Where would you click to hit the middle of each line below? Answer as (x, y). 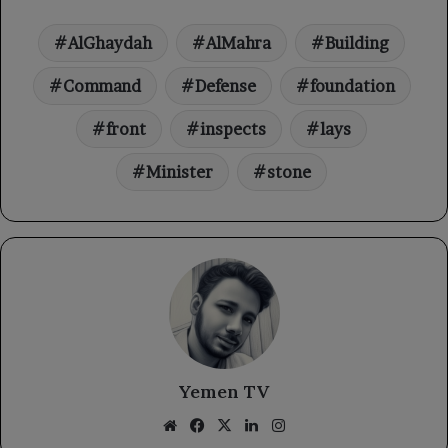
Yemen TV (224, 391)
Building (357, 42)
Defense (225, 85)
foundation (352, 85)
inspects (233, 128)
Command (101, 85)
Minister (179, 171)
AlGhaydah (110, 42)
